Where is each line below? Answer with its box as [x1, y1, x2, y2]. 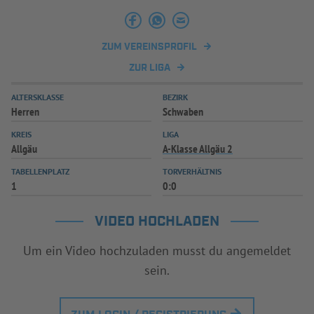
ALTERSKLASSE [11, 91, 64, 102]
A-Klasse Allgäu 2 [163, 141, 233, 156]
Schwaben [163, 104, 203, 118]
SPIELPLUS [172, 11, 232, 25]
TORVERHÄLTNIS [163, 165, 221, 177]
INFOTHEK [82, 11, 137, 25]
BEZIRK [163, 91, 188, 102]
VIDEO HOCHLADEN [95, 212, 219, 231]
